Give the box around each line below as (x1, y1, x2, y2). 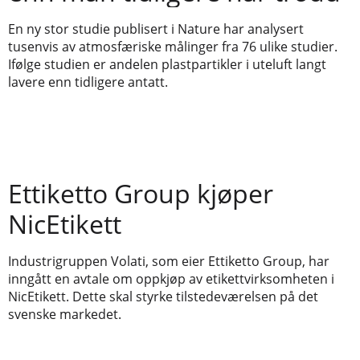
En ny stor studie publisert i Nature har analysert (8, 20, 304, 39)
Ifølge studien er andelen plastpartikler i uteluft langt (8, 55, 326, 74)
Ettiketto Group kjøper (8, 175, 273, 211)
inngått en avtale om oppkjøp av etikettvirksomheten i (8, 269, 334, 288)
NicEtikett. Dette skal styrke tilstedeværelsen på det (8, 287, 318, 305)
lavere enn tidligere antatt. (8, 73, 168, 92)
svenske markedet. (8, 305, 121, 323)
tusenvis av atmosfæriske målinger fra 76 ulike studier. (8, 38, 337, 56)
